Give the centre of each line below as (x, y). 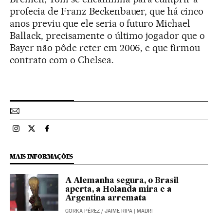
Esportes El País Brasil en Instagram (76, 132)
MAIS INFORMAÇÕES (42, 156)
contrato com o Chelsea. (62, 60)
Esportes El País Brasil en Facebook (106, 132)
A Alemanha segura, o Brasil (122, 181)
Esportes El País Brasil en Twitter (86, 132)
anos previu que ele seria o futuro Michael (100, 23)
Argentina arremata (106, 199)
